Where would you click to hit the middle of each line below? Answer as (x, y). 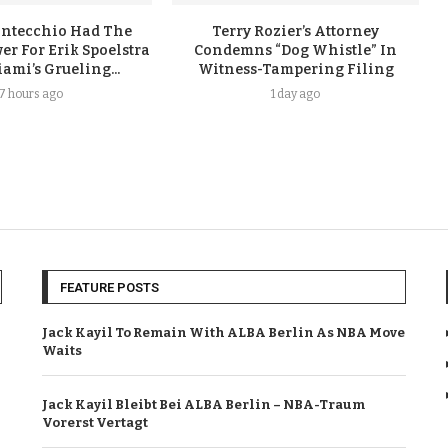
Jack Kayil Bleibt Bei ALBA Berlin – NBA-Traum (204, 404)
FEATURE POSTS (110, 287)
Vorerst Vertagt (95, 422)
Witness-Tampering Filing (295, 69)
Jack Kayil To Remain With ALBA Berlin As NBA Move (224, 332)
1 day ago (296, 93)
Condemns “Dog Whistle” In (296, 50)
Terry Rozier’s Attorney (296, 31)
